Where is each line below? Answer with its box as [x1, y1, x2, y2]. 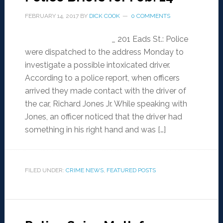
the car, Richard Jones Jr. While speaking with [24, 99, 187, 109]
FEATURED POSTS [106, 167, 156, 174]
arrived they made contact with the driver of [24, 86, 186, 96]
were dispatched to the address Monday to [24, 47, 184, 57]
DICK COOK [89, 12, 120, 20]
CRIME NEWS [65, 167, 104, 174]
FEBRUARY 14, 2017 [24, 12, 79, 20]
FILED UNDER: [24, 167, 66, 174]
